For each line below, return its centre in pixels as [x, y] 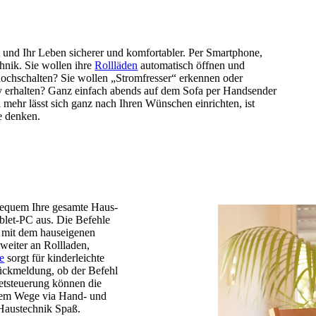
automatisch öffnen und [192, 66]
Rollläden [116, 66]
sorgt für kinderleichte [55, 257]
